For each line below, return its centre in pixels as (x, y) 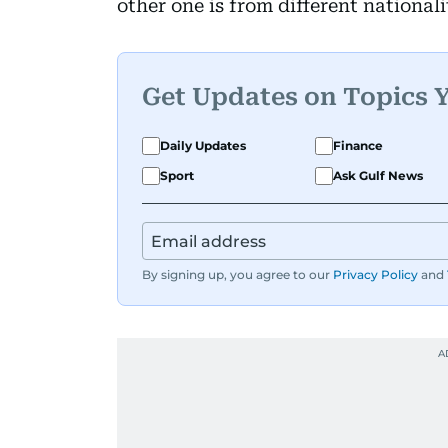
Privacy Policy (375, 274)
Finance (358, 145)
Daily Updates (203, 145)
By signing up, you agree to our (236, 274)
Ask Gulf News (378, 175)
